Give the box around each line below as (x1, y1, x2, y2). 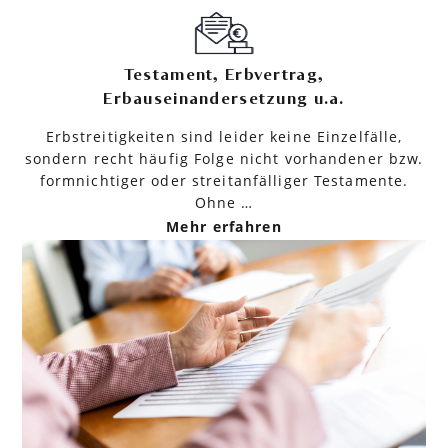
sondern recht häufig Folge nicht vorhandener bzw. (24, 149, 424, 169)
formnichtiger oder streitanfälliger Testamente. (39, 171, 409, 191)
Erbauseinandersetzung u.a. (103, 91, 345, 108)
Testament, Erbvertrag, (123, 67, 325, 84)
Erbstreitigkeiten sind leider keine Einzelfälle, (45, 127, 403, 147)
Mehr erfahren (166, 217, 282, 237)
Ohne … (194, 193, 254, 213)
